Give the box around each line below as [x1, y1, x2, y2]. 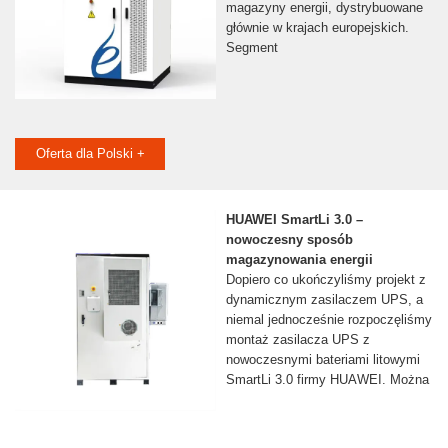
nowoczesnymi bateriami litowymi [225, 352, 420, 368]
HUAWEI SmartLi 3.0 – [225, 212, 363, 228]
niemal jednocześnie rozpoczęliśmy [225, 312, 432, 328]
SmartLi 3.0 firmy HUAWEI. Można [225, 372, 429, 388]
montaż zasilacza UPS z [225, 332, 370, 348]
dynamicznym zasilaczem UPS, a [225, 292, 423, 308]
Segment [225, 40, 278, 56]
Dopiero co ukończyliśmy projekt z [225, 272, 426, 288]
